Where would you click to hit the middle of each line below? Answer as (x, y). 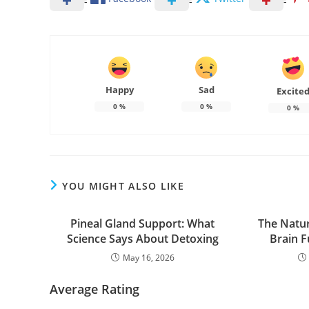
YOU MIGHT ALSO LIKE (123, 186)
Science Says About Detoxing (142, 238)
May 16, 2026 (148, 257)
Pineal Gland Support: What (143, 223)
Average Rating (94, 289)
